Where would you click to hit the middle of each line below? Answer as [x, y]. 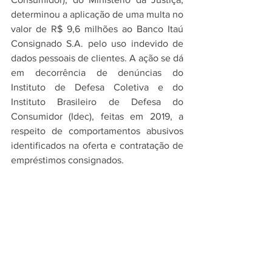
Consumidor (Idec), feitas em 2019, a [97, 116]
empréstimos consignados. [67, 160]
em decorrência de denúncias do [97, 73]
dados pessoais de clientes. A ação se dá [97, 58]
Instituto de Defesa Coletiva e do [97, 87]
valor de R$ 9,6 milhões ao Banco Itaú [97, 29]
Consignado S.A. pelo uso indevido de [97, 43]
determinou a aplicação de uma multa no [97, 14]
